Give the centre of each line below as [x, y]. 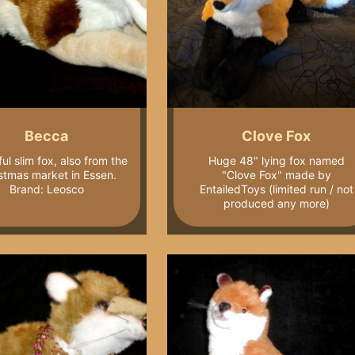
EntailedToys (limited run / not [276, 189]
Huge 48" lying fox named [276, 160]
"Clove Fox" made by [276, 174]
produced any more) [276, 203]
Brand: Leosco [46, 189]
